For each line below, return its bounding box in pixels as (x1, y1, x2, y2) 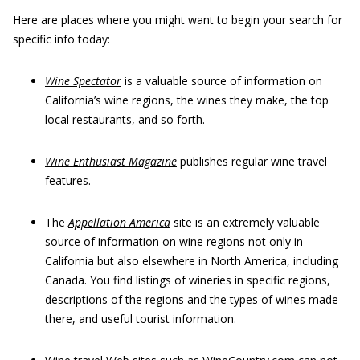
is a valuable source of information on (121, 73, 322, 88)
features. (45, 173, 91, 188)
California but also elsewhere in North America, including (45, 253, 338, 268)
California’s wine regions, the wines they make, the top (45, 92, 329, 108)
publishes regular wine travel (177, 153, 327, 169)
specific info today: (13, 31, 110, 47)
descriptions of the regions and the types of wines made (45, 292, 338, 307)
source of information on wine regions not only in (45, 234, 303, 249)
